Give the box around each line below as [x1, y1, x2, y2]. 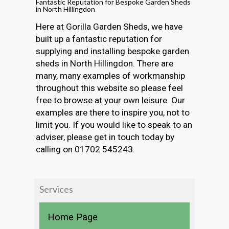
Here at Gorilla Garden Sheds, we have [36, 21, 183, 32]
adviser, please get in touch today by [36, 131, 175, 142]
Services [39, 183, 73, 195]
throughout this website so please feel [36, 82, 184, 93]
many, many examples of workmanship [36, 70, 186, 81]
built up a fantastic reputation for [36, 33, 163, 44]
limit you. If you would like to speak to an [36, 119, 193, 130]
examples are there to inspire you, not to [36, 107, 190, 118]
